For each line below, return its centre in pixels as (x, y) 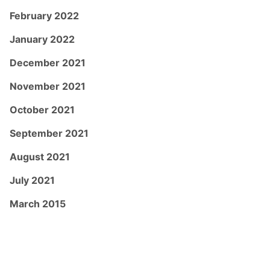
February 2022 (44, 15)
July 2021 (32, 180)
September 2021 (49, 133)
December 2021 (48, 62)
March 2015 (38, 203)
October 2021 (42, 109)
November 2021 (48, 86)
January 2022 (42, 39)
